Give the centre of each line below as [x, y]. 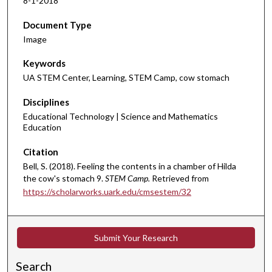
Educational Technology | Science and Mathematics [121, 116]
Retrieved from [180, 178]
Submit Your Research [136, 238]
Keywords [44, 63]
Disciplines [46, 102]
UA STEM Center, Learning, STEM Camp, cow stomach [126, 78]
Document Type [57, 25]
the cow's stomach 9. [64, 178]
